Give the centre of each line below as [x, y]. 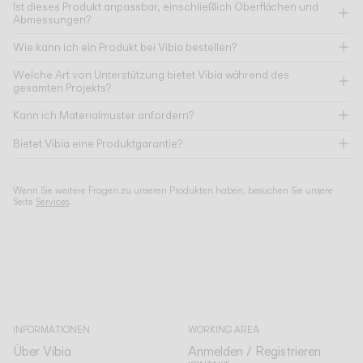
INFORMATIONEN [51, 330]
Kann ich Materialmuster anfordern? [103, 116]
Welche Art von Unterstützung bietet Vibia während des [151, 75]
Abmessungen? [52, 20]
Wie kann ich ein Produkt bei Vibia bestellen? [125, 48]
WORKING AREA [224, 330]
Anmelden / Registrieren [254, 351]
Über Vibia [42, 351]
